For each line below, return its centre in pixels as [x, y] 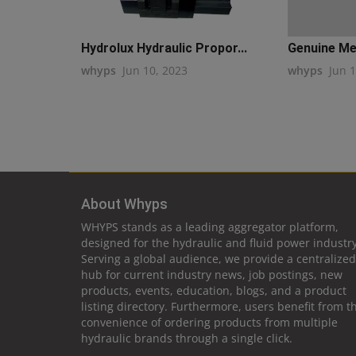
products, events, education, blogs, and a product [214, 291]
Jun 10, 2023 [155, 71]
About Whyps [124, 204]
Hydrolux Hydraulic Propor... [164, 48]
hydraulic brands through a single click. [187, 339]
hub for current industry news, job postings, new [212, 275]
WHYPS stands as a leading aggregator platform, [210, 227]
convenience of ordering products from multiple [209, 323]
